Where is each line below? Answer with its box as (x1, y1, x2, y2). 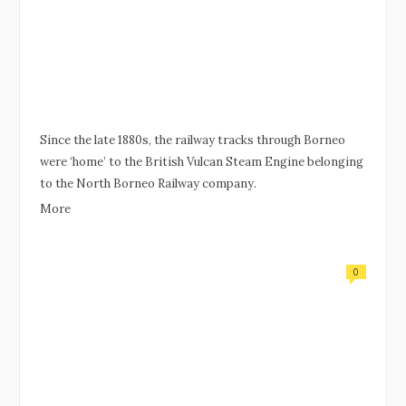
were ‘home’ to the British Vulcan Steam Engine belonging (40, 153, 363, 169)
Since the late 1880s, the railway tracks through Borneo (40, 131, 345, 148)
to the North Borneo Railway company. (40, 175, 256, 191)
